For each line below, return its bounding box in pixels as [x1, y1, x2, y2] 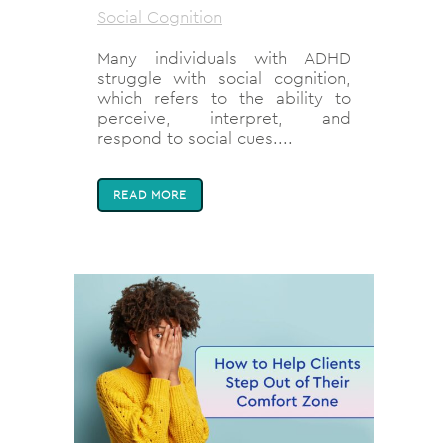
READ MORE [113, 187, 187, 203]
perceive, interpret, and [97, 107, 351, 130]
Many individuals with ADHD [97, 47, 351, 70]
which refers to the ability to [97, 87, 351, 110]
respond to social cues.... [97, 127, 293, 150]
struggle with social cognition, [97, 67, 351, 90]
